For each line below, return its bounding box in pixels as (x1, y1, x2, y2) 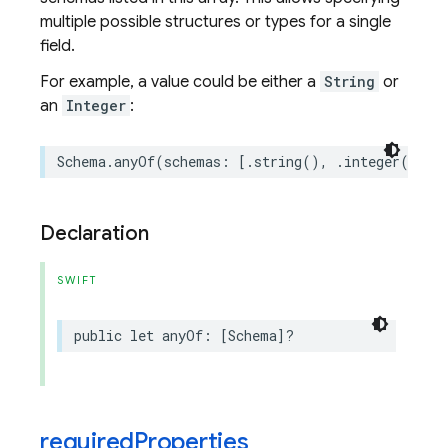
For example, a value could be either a (40, 72, 320, 92)
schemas (164, 152, 221, 171)
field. (40, 36, 75, 56)
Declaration (40, 221, 149, 246)
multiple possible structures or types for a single (40, 12, 391, 32)
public (74, 326, 122, 345)
